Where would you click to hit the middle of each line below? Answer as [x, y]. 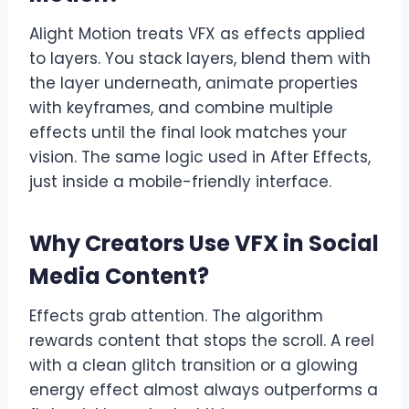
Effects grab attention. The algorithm [176, 316]
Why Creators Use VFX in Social [204, 244]
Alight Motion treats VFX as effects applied [197, 34]
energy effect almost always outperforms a [204, 390]
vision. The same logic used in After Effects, [200, 157]
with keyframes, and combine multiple [181, 108]
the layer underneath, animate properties [194, 84]
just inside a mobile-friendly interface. [180, 182]
